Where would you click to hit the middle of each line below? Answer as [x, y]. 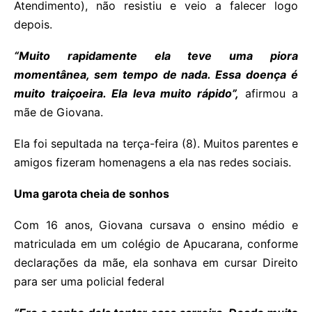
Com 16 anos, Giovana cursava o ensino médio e [156, 225]
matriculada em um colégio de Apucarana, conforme [156, 244]
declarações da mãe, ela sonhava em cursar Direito [156, 263]
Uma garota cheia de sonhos [92, 194]
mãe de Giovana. [58, 112]
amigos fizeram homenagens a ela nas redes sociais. [153, 163]
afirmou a [269, 94]
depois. [33, 25]
